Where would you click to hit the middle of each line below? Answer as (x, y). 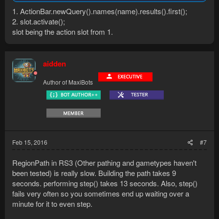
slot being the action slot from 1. (63, 31)
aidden (55, 63)
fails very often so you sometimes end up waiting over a (101, 193)
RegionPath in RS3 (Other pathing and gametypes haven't (104, 162)
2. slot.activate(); (39, 21)
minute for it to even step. (52, 203)
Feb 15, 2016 (30, 142)
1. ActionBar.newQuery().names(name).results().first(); (100, 11)
